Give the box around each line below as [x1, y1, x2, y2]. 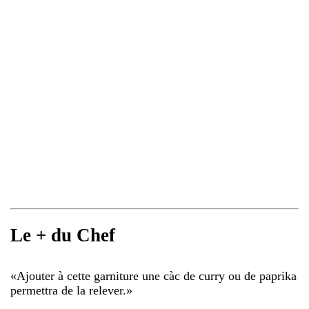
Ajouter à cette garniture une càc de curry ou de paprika [17, 268, 297, 283]
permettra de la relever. [10, 283, 126, 297]
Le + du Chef [10, 225, 115, 246]
